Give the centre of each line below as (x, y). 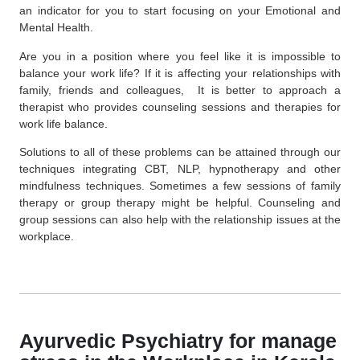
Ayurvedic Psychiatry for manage (178, 340)
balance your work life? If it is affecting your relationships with (180, 73)
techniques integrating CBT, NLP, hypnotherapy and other (180, 169)
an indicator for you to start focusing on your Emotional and (180, 11)
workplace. (47, 237)
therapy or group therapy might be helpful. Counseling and (180, 203)
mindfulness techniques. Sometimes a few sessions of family (180, 186)
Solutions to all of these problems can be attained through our (180, 152)
